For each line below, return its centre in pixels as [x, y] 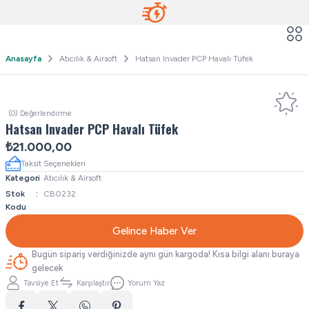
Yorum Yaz [146, 283]
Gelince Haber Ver [154, 231]
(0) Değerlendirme [40, 113]
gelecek [47, 268]
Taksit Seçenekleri [53, 163]
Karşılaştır [93, 283]
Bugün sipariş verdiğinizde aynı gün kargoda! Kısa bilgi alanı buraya [166, 254]
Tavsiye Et [41, 283]
